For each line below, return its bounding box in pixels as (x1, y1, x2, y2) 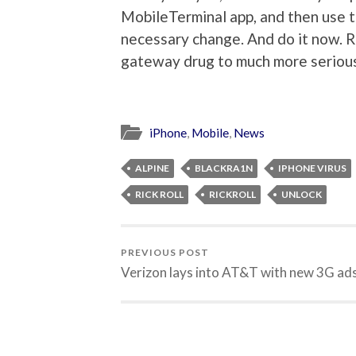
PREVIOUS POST (121, 246, 209, 259)
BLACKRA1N (195, 162, 253, 175)
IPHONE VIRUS (278, 162, 346, 175)
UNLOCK (281, 188, 322, 201)
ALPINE (135, 162, 169, 175)
